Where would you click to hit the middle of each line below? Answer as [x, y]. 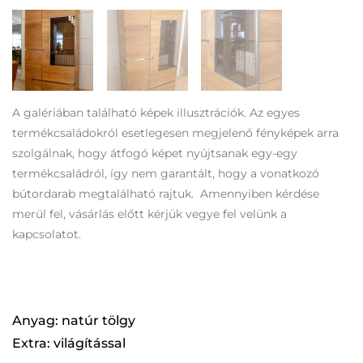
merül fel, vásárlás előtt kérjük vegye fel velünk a [149, 214]
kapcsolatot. [47, 234]
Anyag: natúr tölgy [74, 320]
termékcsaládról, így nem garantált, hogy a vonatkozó [166, 173]
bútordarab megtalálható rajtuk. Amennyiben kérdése [166, 194]
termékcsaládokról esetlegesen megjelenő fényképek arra [175, 133]
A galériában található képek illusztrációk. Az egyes [156, 113]
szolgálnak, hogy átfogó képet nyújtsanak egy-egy [155, 153]
